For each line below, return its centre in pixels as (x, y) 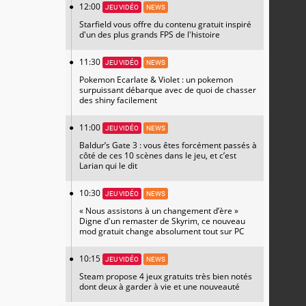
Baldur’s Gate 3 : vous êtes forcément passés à (168, 145)
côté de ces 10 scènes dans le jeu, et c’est (158, 155)
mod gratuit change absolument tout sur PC (162, 231)
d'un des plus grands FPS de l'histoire (150, 34)
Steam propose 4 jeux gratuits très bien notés (166, 276)
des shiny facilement (118, 100)
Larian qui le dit (108, 166)
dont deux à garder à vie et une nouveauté (159, 287)
